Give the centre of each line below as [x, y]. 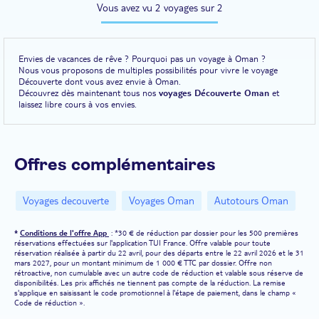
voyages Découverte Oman [214, 92]
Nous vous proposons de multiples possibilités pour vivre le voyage [148, 69]
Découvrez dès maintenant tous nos [89, 92]
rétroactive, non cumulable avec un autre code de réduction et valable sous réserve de [159, 272]
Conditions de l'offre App [64, 232]
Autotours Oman [251, 200]
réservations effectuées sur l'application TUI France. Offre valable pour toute [142, 242]
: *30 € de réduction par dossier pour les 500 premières [204, 232]
